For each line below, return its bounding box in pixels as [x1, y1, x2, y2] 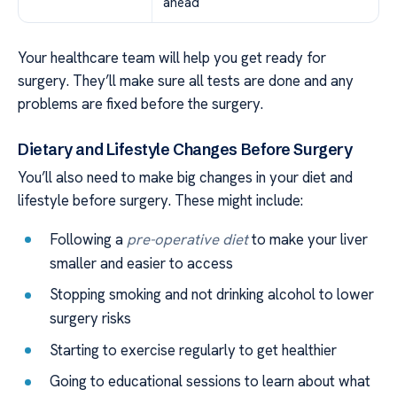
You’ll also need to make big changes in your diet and [18, 167, 353, 187]
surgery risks [50, 308, 132, 329]
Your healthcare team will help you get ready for [18, 47, 326, 67]
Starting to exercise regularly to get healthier [50, 339, 338, 360]
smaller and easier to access [50, 253, 234, 273]
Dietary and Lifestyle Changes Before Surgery [18, 138, 353, 160]
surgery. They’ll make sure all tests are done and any [18, 70, 354, 90]
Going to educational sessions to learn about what [50, 371, 371, 392]
